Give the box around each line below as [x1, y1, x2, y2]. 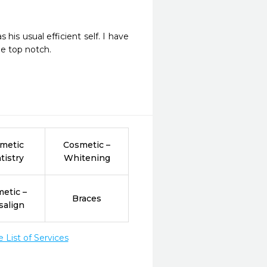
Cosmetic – [63, 139, 111, 150]
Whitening [63, 153, 110, 163]
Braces [72, 193, 102, 204]
